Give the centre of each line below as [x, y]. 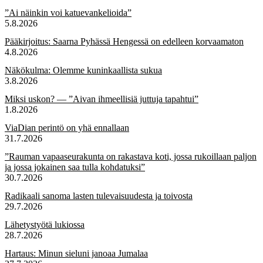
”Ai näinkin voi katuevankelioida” [68, 13]
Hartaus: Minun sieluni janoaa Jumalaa [76, 254]
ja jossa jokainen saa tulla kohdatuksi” [75, 167]
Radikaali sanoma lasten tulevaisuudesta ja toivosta [99, 196]
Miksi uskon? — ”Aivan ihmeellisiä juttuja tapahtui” [102, 99]
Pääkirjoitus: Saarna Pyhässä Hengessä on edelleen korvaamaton [124, 42]
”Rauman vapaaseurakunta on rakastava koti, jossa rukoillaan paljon [131, 157]
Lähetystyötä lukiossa [45, 225]
